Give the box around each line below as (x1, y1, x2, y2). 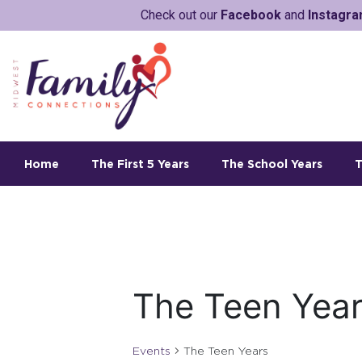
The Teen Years (183, 344, 268, 356)
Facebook (220, 7, 281, 23)
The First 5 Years (91, 158, 189, 170)
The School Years (221, 158, 322, 170)
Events (133, 344, 170, 356)
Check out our (140, 7, 221, 23)
